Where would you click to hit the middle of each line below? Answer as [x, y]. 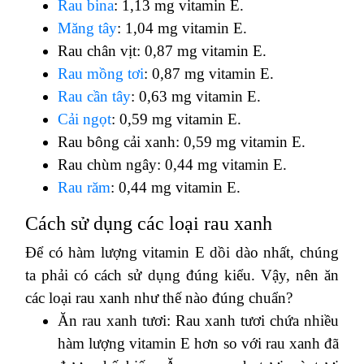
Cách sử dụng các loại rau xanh [149, 223]
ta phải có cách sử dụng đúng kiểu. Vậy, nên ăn [182, 275]
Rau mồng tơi [101, 73]
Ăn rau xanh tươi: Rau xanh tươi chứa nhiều [198, 320]
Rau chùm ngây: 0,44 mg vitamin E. [172, 164]
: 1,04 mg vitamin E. [182, 28]
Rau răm [84, 187]
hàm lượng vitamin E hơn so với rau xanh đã [198, 343]
